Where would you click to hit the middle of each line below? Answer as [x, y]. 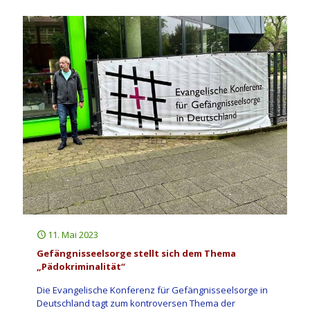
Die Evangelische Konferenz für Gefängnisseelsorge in [152, 290]
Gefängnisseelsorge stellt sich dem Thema [136, 254]
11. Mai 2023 [73, 235]
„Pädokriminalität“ [81, 267]
